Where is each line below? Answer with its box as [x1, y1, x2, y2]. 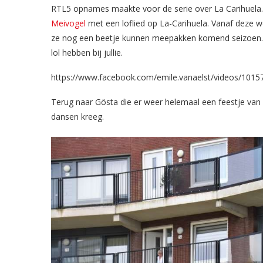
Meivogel [51, 17, 86, 29]
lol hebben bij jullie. [51, 46, 123, 58]
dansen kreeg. [51, 110, 104, 122]
